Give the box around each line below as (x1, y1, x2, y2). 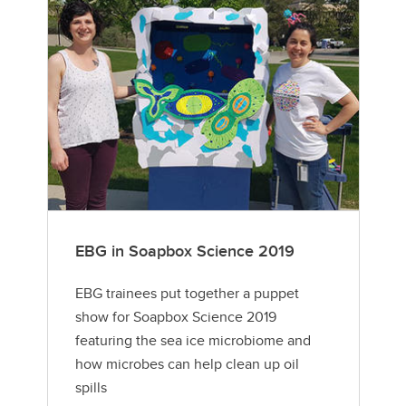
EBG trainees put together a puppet (74, 282, 299, 304)
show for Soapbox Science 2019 (74, 305, 276, 327)
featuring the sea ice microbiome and (74, 329, 311, 351)
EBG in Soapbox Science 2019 (74, 238, 295, 263)
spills (74, 376, 107, 398)
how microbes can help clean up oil (74, 353, 299, 374)
